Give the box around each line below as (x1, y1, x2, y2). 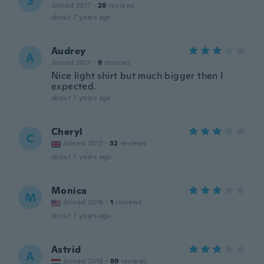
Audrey (51, 45, 86, 57)
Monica (51, 184, 87, 197)
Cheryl (51, 126, 83, 138)
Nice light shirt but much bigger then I (51, 70, 224, 82)
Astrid (51, 243, 81, 256)
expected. (51, 80, 97, 93)
